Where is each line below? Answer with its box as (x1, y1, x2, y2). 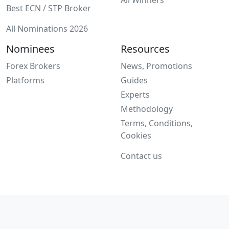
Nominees (6, 41, 55, 56)
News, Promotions (121, 60, 192, 72)
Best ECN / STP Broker (6, 2, 91, 14)
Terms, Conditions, (121, 117, 193, 129)
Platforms (6, 74, 44, 86)
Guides (121, 74, 148, 86)
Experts (121, 88, 150, 100)
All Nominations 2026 (6, 22, 88, 34)
